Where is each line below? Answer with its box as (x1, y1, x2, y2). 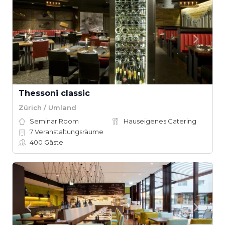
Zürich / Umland (19, 103, 76, 111)
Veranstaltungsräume (33, 128, 103, 136)
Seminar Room (30, 117, 79, 125)
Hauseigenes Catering (124, 117, 196, 125)
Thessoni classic (19, 88, 90, 98)
